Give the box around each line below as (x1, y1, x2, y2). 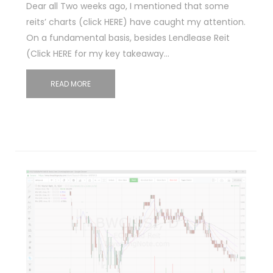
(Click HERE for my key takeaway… (26, 48, 169, 60)
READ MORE (50, 79, 91, 90)
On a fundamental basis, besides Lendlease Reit (26, 32, 230, 44)
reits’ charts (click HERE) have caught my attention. (26, 16, 246, 29)
